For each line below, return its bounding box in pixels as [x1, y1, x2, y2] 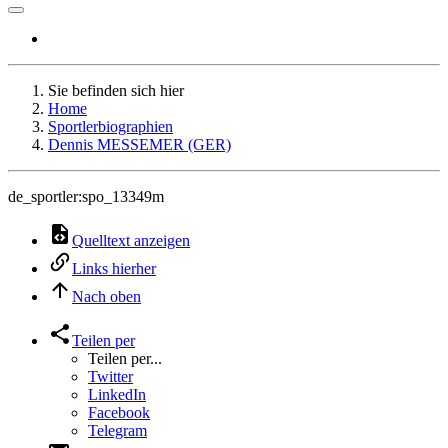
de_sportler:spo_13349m [8, 188, 164, 205]
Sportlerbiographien [48, 118, 173, 135]
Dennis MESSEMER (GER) [48, 136, 231, 153]
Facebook [88, 404, 150, 421]
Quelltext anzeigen [72, 232, 190, 249]
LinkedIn [88, 386, 146, 403]
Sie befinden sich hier [48, 82, 184, 99]
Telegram [88, 422, 147, 439]
